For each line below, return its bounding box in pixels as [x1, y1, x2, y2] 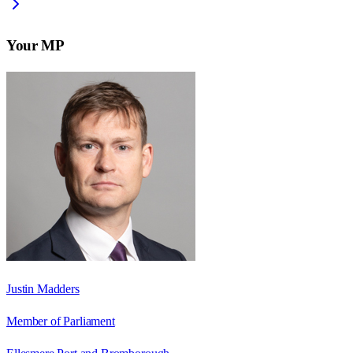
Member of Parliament [6, 314, 115, 328]
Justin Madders [6, 281, 80, 295]
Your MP [6, 36, 65, 54]
